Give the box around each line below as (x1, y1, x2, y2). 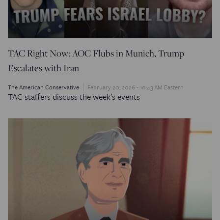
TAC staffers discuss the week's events (8, 90, 140, 103)
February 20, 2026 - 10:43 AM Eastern (87, 82, 184, 91)
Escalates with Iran (8, 61, 79, 74)
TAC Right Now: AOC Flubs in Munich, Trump (8, 46, 184, 59)
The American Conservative (8, 82, 79, 91)
